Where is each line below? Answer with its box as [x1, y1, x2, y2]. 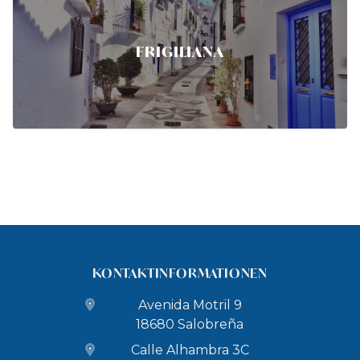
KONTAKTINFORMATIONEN [92, 264, 268, 281]
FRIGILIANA [136, 42, 224, 61]
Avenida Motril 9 [137, 297, 242, 313]
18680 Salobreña [136, 317, 243, 332]
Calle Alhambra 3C [130, 342, 249, 358]
